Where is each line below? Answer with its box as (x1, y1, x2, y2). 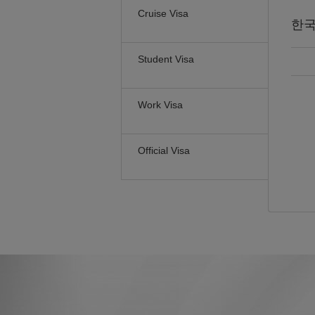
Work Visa (138, 99, 183, 110)
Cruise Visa (138, 8, 188, 19)
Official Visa (138, 145, 190, 156)
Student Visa (138, 53, 194, 65)
